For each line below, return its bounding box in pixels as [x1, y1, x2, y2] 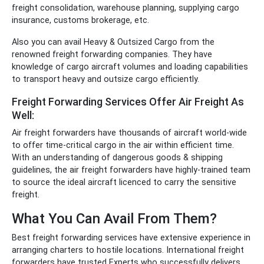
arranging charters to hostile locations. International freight [12, 245, 244, 255]
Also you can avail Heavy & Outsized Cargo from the [12, 37, 214, 47]
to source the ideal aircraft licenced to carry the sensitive [12, 177, 236, 187]
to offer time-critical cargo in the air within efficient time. [12, 140, 234, 150]
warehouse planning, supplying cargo [95, 3, 239, 13]
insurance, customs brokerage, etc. [12, 15, 149, 25]
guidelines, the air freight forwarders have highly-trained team [12, 165, 250, 175]
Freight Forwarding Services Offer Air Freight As [12, 95, 244, 108]
